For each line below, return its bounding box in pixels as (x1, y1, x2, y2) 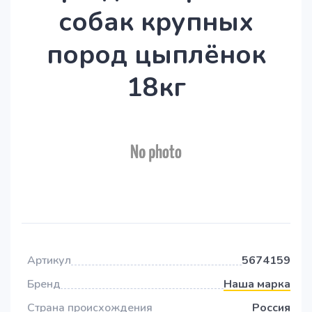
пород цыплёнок (46, 37, 266, 72)
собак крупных (58, 4, 253, 40)
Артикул (27, 253, 71, 269)
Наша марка (224, 276, 290, 292)
